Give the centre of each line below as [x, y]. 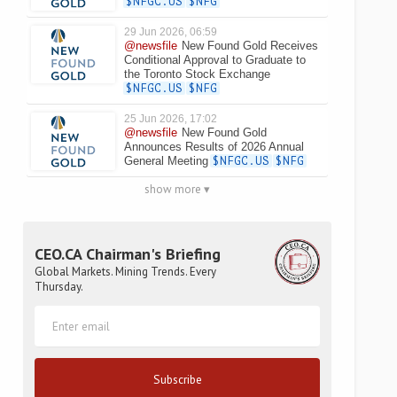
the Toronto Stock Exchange [197, 74]
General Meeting [166, 161]
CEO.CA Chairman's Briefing [128, 254]
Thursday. [59, 287]
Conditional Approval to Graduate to [215, 60]
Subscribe [177, 379]
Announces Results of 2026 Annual [214, 147]
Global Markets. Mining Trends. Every [125, 272]
